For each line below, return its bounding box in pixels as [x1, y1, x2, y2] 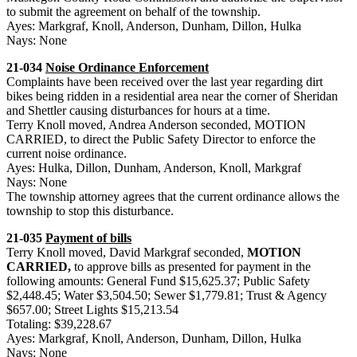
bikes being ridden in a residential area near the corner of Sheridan [6, 88, 338, 103]
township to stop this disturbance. [6, 203, 174, 218]
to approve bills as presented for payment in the [71, 259, 311, 273]
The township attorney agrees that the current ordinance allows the [6, 189, 339, 203]
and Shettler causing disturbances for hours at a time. [6, 103, 270, 117]
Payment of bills [45, 230, 131, 245]
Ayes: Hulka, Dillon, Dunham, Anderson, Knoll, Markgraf [6, 160, 301, 175]
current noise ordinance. [6, 146, 127, 160]
